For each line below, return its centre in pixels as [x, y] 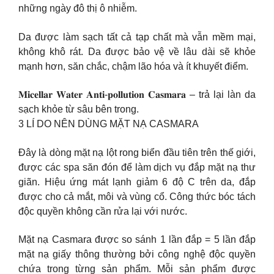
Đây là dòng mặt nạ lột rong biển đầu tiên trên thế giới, [137, 152]
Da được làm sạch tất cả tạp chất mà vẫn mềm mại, [137, 37]
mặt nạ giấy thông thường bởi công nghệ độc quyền [137, 254]
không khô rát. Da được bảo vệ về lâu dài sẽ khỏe [137, 51]
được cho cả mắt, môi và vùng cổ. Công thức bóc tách [137, 196]
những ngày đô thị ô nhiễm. [78, 9]
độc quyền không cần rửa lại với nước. [103, 211]
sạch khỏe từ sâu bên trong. [79, 109]
